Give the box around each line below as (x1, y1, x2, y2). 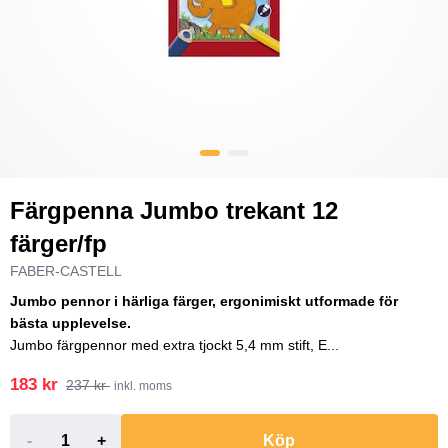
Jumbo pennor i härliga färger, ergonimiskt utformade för (10, 293, 398, 309)
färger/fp (10, 230, 107, 257)
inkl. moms (114, 379, 172, 393)
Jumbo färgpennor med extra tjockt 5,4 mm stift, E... (10, 337, 339, 353)
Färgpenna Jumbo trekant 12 (10, 197, 338, 224)
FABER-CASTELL (10, 263, 122, 279)
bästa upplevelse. (10, 315, 131, 331)
